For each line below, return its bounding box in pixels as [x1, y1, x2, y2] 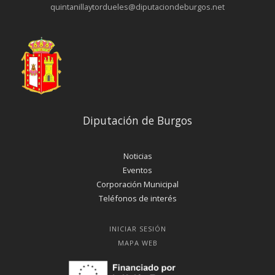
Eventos [123, 164, 152, 176]
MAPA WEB [118, 238, 158, 247]
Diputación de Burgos [83, 112, 192, 128]
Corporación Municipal [96, 178, 179, 190]
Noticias [123, 150, 152, 161]
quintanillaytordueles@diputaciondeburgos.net [50, 1, 225, 13]
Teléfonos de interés [98, 192, 177, 204]
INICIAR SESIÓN [109, 223, 166, 233]
